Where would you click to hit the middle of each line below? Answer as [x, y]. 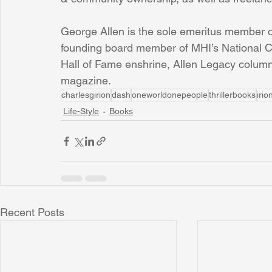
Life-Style [81, 111]
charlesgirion [86, 95]
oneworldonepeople [170, 95]
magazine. [86, 80]
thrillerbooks [232, 95]
